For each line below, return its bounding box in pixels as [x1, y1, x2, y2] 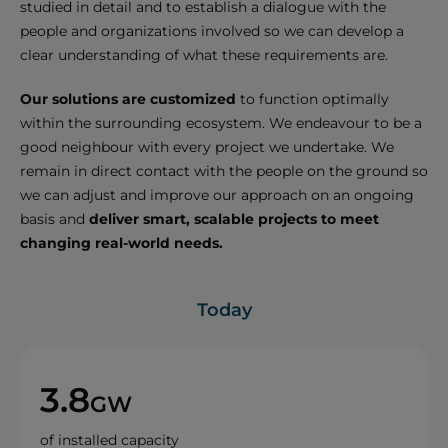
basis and [20, 210, 89, 229]
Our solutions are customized [20, 90, 240, 109]
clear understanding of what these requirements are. [20, 46, 388, 65]
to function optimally [240, 90, 389, 109]
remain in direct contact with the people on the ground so [20, 162, 428, 181]
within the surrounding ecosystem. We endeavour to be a [20, 114, 422, 133]
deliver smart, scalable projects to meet [89, 210, 379, 229]
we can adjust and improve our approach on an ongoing [20, 186, 414, 205]
